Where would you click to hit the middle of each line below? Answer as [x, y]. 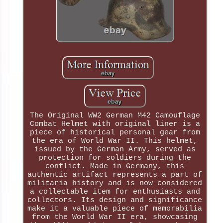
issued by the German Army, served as [115, 150]
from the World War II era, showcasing [115, 218]
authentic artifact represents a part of [115, 175]
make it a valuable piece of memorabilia [115, 209]
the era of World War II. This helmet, [115, 141]
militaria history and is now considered [115, 184]
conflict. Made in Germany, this [115, 167]
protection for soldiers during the [115, 158]
